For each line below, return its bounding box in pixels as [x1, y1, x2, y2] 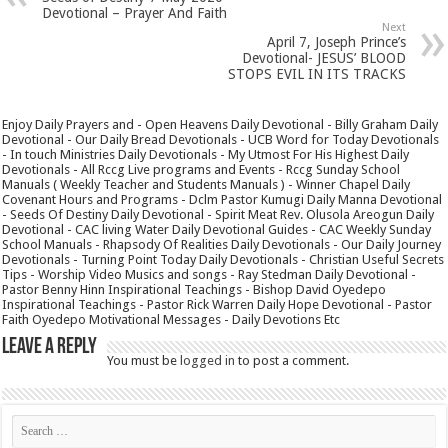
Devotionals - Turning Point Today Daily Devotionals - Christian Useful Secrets [2, 251, 445, 267]
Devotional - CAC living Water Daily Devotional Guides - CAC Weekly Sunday [2, 221, 432, 237]
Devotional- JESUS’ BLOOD [241, 49, 406, 66]
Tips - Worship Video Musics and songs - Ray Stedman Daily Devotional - [2, 266, 417, 282]
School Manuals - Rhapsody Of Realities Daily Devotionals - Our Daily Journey [2, 236, 442, 252]
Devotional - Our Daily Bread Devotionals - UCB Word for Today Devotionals [2, 131, 440, 147]
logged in [180, 352, 236, 368]
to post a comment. [235, 352, 350, 368]
